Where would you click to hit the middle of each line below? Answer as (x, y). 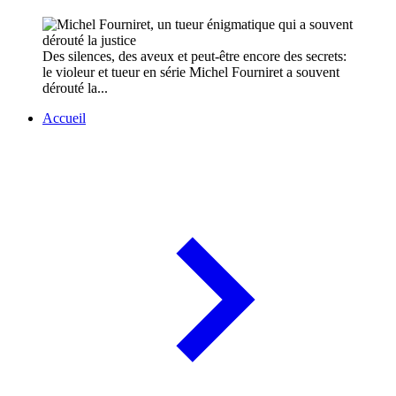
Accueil (64, 118)
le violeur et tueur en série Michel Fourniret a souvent (191, 72)
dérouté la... (75, 88)
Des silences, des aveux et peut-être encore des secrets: (194, 57)
